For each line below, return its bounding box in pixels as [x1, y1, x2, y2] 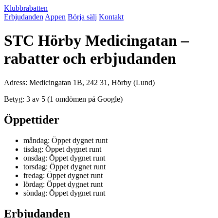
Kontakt [99, 13, 124, 21]
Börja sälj [68, 13, 97, 21]
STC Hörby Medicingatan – [4, 32, 189, 50]
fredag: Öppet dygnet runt [23, 171, 103, 180]
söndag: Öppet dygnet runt [23, 188, 105, 197]
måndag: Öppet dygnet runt [23, 136, 108, 145]
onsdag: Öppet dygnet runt [23, 153, 105, 162]
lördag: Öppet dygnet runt [23, 180, 103, 188]
